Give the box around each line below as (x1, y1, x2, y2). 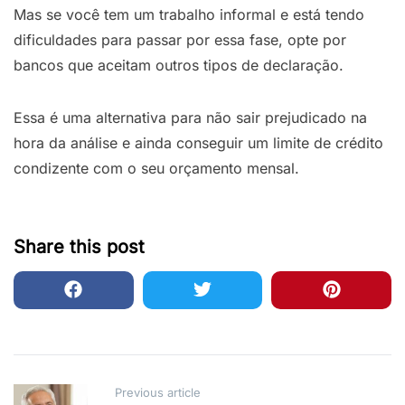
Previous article (115, 384, 201, 400)
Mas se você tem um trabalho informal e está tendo (14, 5, 364, 24)
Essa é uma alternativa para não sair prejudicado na (14, 108, 367, 127)
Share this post (14, 235, 145, 258)
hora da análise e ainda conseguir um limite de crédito (14, 133, 383, 152)
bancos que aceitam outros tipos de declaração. (14, 55, 344, 74)
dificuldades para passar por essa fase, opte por (14, 30, 346, 49)
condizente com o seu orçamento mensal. (14, 158, 299, 177)
